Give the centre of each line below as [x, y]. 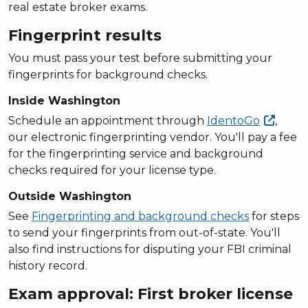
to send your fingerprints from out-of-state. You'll [144, 232]
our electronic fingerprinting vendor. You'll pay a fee [153, 137]
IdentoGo [233, 120]
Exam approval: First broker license [151, 294]
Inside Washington [64, 100]
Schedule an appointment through [108, 120]
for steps [274, 216]
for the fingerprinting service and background [136, 153]
